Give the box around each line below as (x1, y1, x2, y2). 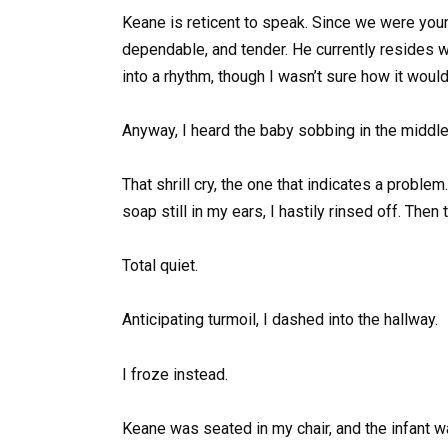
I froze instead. (122, 364, 228, 384)
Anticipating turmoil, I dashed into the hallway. (122, 310, 438, 330)
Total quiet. (122, 256, 198, 276)
